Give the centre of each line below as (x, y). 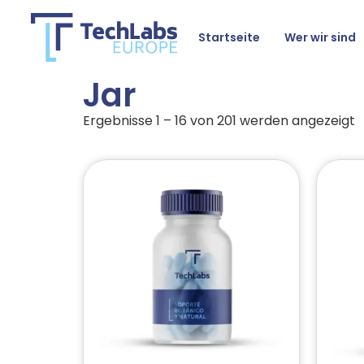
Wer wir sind (320, 38)
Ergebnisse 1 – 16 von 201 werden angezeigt (219, 121)
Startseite (229, 38)
